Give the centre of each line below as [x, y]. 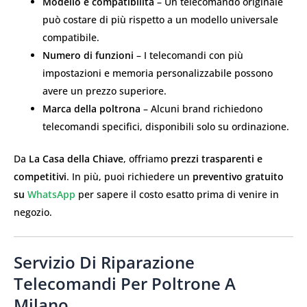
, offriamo [147, 158]
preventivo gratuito [238, 176]
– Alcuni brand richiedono [201, 108]
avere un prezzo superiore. [105, 90]
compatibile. [71, 37]
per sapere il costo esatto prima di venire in [177, 194]
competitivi [40, 176]
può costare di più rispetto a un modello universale [160, 19]
